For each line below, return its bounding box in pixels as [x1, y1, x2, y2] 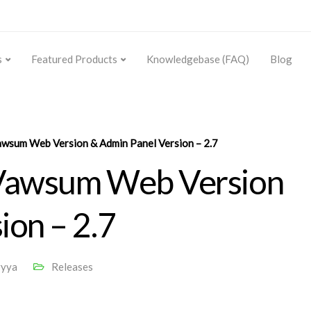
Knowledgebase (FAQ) [146, 53, 249, 65]
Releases [51, 260, 93, 273]
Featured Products [31, 53, 117, 65]
